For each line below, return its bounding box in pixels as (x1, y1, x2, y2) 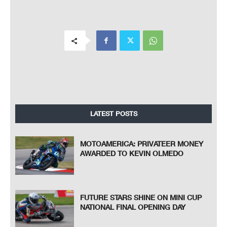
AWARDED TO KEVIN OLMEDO (80, 149, 184, 158)
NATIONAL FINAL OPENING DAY (80, 202, 186, 211)
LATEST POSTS (90, 109, 137, 118)
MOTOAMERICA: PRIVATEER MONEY (80, 139, 204, 148)
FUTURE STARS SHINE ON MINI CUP (80, 193, 202, 202)
